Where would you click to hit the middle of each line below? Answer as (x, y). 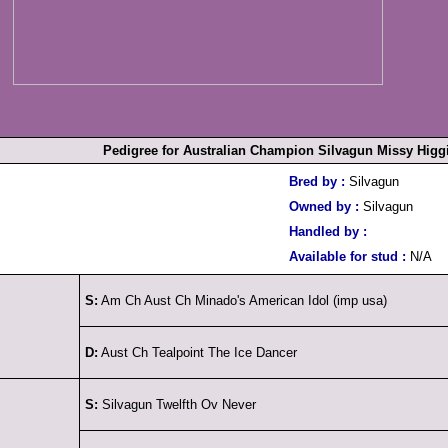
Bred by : (319, 181)
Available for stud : (347, 256)
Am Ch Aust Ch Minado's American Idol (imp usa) (242, 300)
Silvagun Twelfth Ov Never (177, 404)
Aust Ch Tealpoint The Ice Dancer (197, 352)
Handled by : (328, 231)
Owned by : (326, 206)
